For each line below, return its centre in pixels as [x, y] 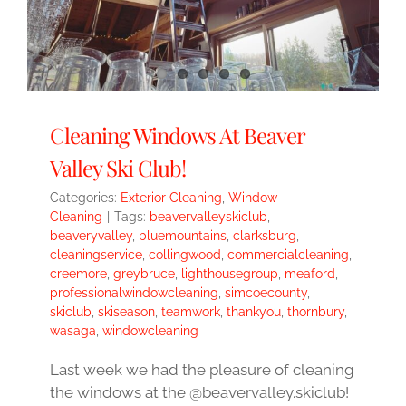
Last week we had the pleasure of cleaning [202, 370]
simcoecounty [266, 293]
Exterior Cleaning [171, 198]
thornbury [316, 312]
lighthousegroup [230, 274]
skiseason [126, 312]
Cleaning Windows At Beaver [177, 135]
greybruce [144, 274]
